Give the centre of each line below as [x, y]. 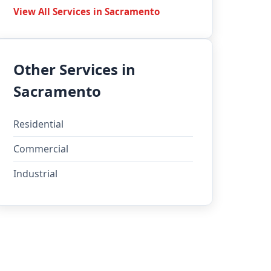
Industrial [36, 174]
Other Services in [75, 69]
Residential [39, 124]
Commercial [41, 149]
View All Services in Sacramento [87, 11]
